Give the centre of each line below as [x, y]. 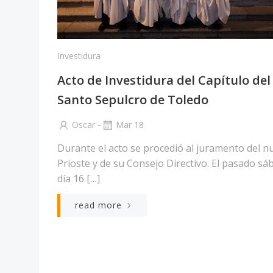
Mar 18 [130, 124]
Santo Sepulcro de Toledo [133, 99]
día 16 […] [79, 178]
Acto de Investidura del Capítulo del [164, 80]
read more [98, 205]
